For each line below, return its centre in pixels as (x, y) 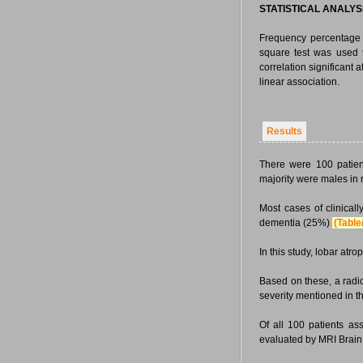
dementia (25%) (296, 223)
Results (284, 131)
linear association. (299, 82)
